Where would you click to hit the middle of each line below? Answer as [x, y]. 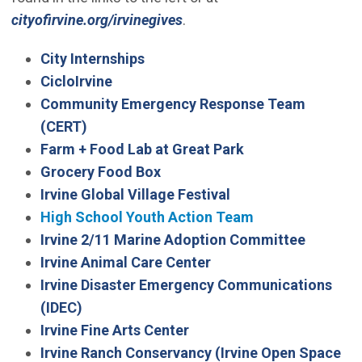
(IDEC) [61, 308]
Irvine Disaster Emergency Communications [186, 285]
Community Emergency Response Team [173, 104]
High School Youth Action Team [147, 217]
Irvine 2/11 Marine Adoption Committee [173, 240]
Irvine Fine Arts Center [114, 330]
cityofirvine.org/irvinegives [97, 20]
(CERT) [63, 127]
